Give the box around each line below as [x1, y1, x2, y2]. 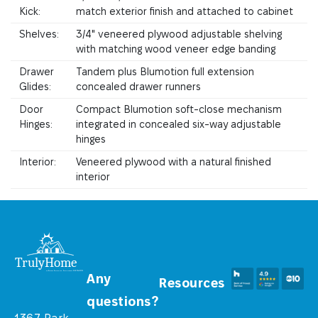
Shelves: [19, 28, 59, 40]
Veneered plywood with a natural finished [76, 155, 271, 168]
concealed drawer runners [76, 80, 201, 92]
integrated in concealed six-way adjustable [76, 118, 281, 130]
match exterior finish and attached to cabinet [76, 5, 293, 17]
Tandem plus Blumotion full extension [76, 65, 254, 77]
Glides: [19, 80, 51, 92]
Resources [159, 275, 225, 290]
